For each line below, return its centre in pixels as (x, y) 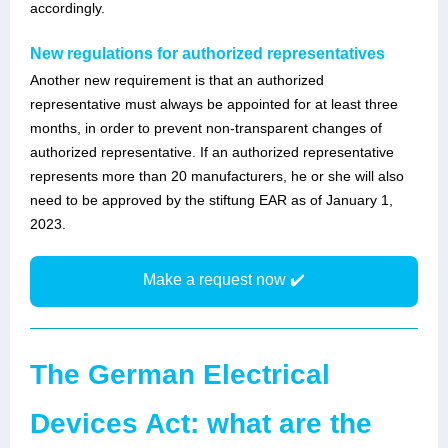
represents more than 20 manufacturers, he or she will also (217, 176)
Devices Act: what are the (201, 423)
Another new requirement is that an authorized (177, 80)
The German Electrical (180, 374)
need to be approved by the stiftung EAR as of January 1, (211, 200)
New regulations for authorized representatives (207, 53)
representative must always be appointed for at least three (214, 104)
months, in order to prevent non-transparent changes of (206, 128)
